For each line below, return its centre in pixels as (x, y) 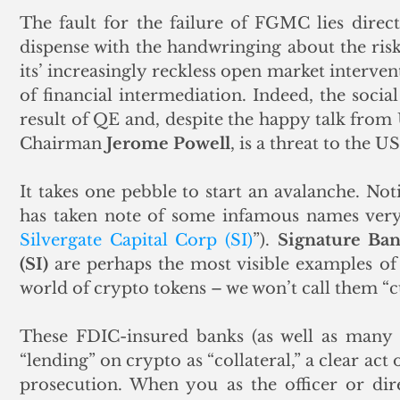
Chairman (63, 143)
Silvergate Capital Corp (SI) (136, 240)
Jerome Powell (168, 143)
